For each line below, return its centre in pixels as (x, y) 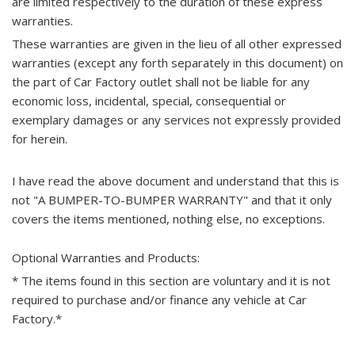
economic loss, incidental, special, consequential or (149, 101)
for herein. (40, 139)
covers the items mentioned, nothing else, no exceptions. (168, 219)
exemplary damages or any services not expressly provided (176, 120)
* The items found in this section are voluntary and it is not (171, 281)
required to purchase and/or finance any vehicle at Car (159, 300)
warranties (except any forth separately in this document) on (177, 63)
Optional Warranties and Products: (106, 258)
